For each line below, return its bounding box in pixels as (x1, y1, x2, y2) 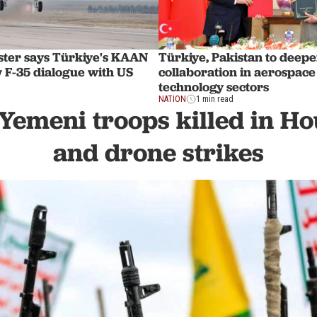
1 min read (196, 94, 234, 105)
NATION (158, 94, 186, 105)
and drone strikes (53, 137, 264, 169)
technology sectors (158, 79, 269, 96)
